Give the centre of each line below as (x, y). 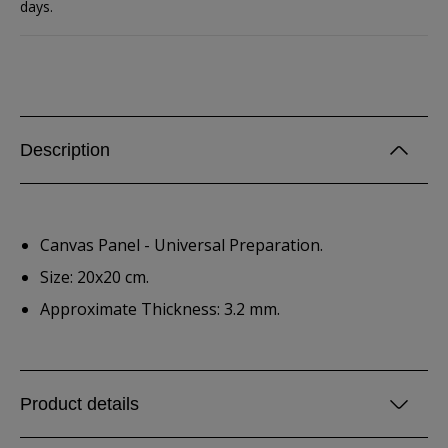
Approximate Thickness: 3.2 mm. (160, 309)
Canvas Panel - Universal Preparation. (181, 245)
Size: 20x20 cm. (94, 277)
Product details (79, 404)
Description (65, 150)
